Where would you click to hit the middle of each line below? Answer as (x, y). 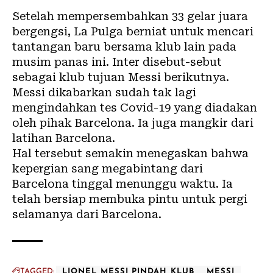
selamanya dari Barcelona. (87, 214)
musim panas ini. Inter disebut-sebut (117, 62)
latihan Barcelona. (64, 138)
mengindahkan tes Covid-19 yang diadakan (135, 107)
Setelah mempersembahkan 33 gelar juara (130, 16)
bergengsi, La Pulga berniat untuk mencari (133, 31)
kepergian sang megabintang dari (108, 168)
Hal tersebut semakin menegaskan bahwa (130, 153)
